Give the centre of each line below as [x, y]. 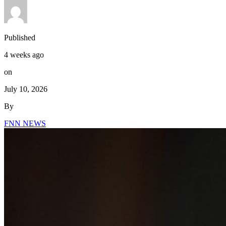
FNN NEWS [25, 123]
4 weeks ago [24, 54]
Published [20, 37]
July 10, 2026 [26, 89]
